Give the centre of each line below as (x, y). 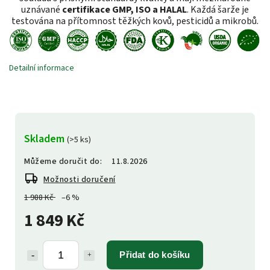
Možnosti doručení (80, 179)
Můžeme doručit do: (63, 161)
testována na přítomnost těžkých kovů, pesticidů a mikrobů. (135, 21)
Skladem (46, 138)
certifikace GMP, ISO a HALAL (124, 9)
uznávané (42, 9)
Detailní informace (42, 68)
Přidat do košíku (155, 254)
